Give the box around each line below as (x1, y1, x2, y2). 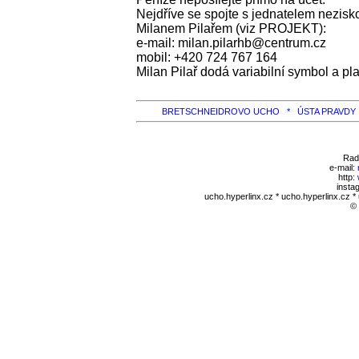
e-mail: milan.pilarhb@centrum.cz (136, 36, 326, 50)
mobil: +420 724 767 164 (136, 50, 277, 65)
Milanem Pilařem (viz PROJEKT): (136, 22, 326, 36)
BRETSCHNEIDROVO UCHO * (162, 106, 297, 116)
